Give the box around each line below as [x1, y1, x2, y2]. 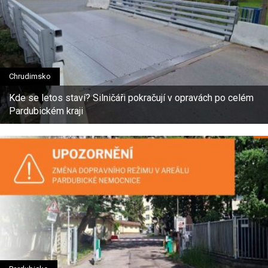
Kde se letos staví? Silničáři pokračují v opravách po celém [9, 92, 254, 103]
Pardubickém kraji [9, 105, 83, 117]
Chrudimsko [9, 71, 51, 81]
